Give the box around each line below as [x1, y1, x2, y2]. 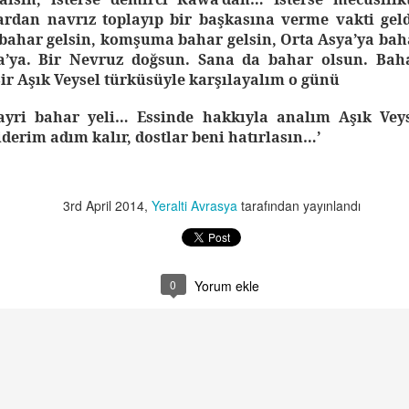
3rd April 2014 [63, 196, 144, 215]
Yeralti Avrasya [152, 196, 237, 215]
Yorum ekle [194, 277, 259, 295]
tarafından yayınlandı [237, 196, 361, 215]
